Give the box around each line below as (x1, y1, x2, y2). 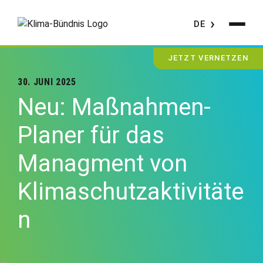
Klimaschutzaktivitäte (18, 178, 244, 205)
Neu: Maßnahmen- (18, 93, 211, 121)
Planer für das (18, 122, 164, 149)
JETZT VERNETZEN (167, 53, 248, 62)
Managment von (18, 150, 187, 177)
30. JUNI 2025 (18, 76, 76, 87)
